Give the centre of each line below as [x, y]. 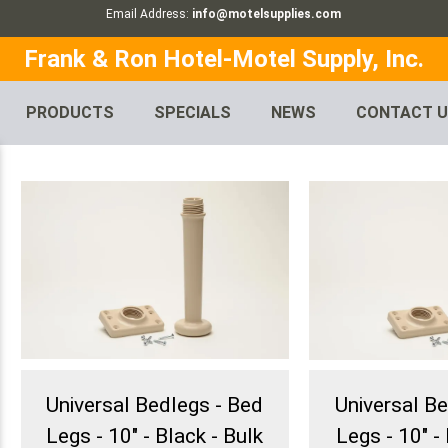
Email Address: [149, 14]
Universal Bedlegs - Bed [155, 405]
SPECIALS [193, 113]
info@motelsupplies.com [267, 14]
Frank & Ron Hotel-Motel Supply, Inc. [224, 59]
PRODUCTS [70, 113]
